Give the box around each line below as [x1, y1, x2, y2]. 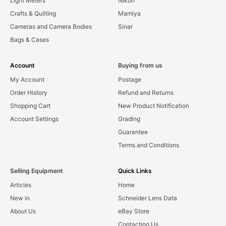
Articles [10, 181, 31, 189]
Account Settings [10, 115, 59, 123]
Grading [118, 115, 140, 123]
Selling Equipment [10, 167, 63, 175]
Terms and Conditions [118, 141, 179, 149]
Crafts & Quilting [10, 10, 56, 18]
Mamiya [118, 10, 141, 18]
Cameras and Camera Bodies [10, 23, 92, 31]
